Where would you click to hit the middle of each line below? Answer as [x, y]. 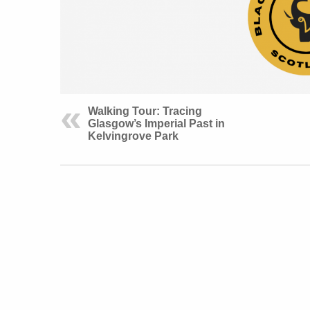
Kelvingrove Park [133, 136]
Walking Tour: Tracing [145, 111]
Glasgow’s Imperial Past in [156, 123]
